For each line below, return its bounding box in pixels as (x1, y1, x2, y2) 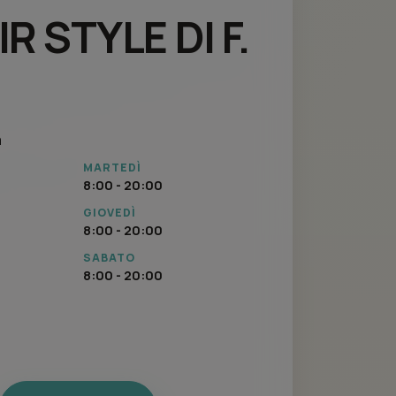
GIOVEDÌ (83, 205, 137, 221)
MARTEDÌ (83, 160, 142, 176)
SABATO (83, 250, 136, 266)
